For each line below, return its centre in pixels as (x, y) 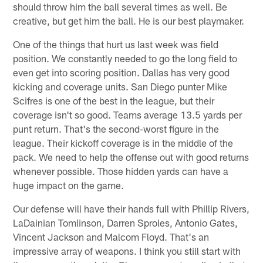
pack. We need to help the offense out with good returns (131, 156)
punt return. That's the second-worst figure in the (116, 128)
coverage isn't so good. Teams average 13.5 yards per (128, 114)
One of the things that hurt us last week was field (116, 44)
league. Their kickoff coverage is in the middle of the (123, 142)
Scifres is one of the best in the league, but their (114, 100)
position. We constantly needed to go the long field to (125, 58)
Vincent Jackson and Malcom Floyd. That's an (111, 236)
